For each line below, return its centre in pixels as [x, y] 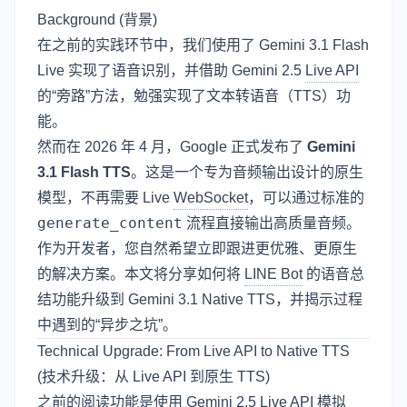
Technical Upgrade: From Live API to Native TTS [194, 351]
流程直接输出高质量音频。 [272, 223]
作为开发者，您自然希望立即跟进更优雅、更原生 [197, 248]
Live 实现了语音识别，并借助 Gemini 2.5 [171, 70]
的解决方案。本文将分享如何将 [141, 274]
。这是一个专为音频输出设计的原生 [247, 172]
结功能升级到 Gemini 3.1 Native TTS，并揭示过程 [200, 299]
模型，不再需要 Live [105, 198]
